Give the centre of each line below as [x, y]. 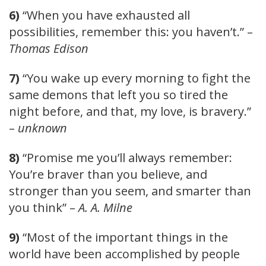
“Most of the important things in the [124, 237]
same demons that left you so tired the [118, 94]
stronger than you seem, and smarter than [130, 191]
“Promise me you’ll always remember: [126, 157]
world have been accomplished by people [124, 254]
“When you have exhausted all [105, 15]
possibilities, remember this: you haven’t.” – [131, 31]
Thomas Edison [49, 48]
